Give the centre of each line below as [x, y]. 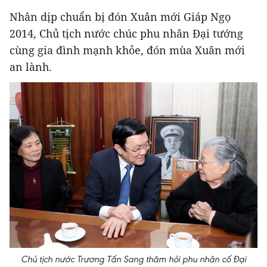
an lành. [31, 67]
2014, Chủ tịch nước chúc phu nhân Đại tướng [126, 33]
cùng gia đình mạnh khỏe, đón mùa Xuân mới [127, 50]
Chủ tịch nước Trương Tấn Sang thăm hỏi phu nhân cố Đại [133, 259]
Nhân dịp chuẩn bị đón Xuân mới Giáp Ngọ [120, 17]
